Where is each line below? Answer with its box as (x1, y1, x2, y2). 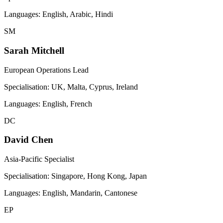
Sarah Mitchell (4, 45, 64, 56)
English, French (42, 99, 92, 108)
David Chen (4, 134, 53, 145)
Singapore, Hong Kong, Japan (51, 172, 147, 181)
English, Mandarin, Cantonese (42, 189, 137, 198)
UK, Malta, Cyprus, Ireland (51, 82, 138, 91)
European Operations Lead (4, 65, 89, 74)
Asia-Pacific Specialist (4, 155, 74, 164)
